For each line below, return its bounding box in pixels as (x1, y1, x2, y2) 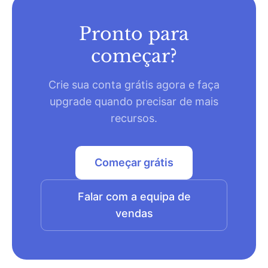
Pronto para (79, 23, 189, 45)
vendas (115, 207, 153, 220)
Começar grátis (95, 156, 173, 169)
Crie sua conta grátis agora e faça (48, 78, 220, 91)
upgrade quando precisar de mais (50, 95, 218, 108)
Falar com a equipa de (77, 190, 191, 203)
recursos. (111, 112, 157, 124)
